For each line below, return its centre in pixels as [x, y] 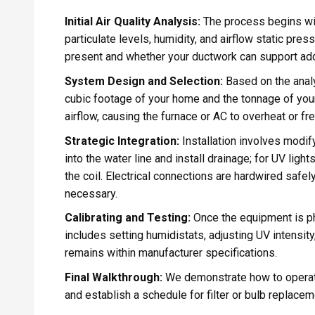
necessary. [91, 193]
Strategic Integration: [122, 141]
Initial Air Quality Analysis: [132, 22]
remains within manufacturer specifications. [171, 253]
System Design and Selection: [143, 82]
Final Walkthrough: [113, 277]
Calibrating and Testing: [127, 218]
